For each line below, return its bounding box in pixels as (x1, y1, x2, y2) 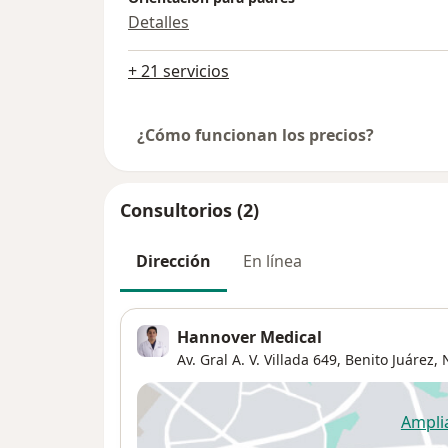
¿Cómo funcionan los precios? (137, 123, 374, 146)
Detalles (128, 10, 189, 33)
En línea (243, 249, 302, 272)
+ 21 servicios (128, 59, 229, 82)
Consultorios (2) (120, 197, 259, 222)
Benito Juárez (345, 349, 434, 369)
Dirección (136, 249, 211, 272)
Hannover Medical (177, 325, 322, 348)
